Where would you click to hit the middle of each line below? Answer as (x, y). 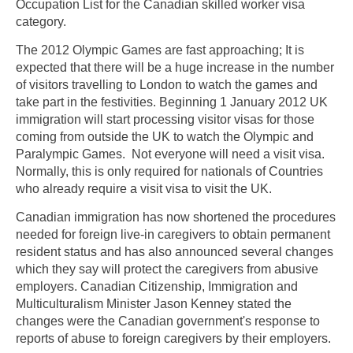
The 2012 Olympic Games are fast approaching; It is (160, 50)
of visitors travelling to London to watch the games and (167, 84)
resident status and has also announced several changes (175, 251)
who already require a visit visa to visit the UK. (144, 188)
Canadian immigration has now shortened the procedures (176, 217)
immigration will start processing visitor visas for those (165, 119)
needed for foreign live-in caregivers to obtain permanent (173, 234)
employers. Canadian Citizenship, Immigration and (157, 286)
